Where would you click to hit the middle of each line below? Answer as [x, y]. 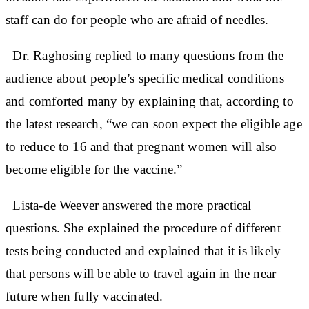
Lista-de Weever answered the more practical [129, 205]
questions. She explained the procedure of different [143, 228]
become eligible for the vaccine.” [94, 169]
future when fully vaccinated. [86, 296]
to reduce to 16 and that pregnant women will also [141, 146]
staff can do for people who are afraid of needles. [137, 19]
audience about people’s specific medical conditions [145, 78]
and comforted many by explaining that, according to [150, 101]
